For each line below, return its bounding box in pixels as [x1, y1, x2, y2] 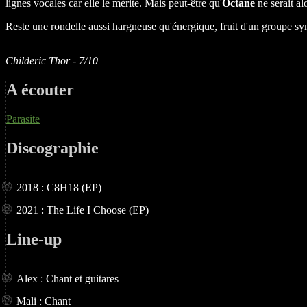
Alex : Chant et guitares [16, 272, 119, 284]
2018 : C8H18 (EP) [16, 181, 101, 193]
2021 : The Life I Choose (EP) [16, 204, 149, 216]
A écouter [6, 81, 74, 99]
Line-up [6, 230, 62, 248]
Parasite [6, 113, 40, 125]
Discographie [6, 138, 99, 157]
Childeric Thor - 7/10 [5, 55, 98, 67]
